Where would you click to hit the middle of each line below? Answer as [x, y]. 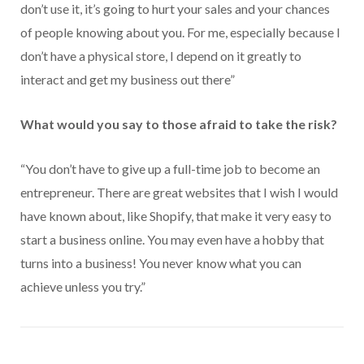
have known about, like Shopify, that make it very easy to [176, 215]
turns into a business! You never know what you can [161, 262]
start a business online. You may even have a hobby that [172, 239]
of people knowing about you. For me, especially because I [180, 32]
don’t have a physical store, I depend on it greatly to [161, 55]
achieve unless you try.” [83, 286]
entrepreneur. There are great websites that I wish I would [179, 192]
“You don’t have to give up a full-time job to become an [170, 168]
